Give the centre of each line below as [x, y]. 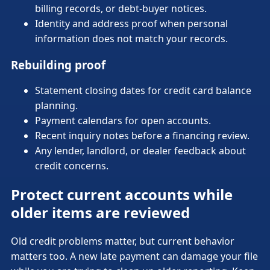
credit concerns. [72, 166]
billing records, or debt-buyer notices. [121, 8]
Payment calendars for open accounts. [123, 121]
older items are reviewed [100, 213]
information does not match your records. [131, 38]
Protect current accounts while [122, 195]
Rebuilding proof [58, 64]
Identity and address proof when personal [131, 23]
